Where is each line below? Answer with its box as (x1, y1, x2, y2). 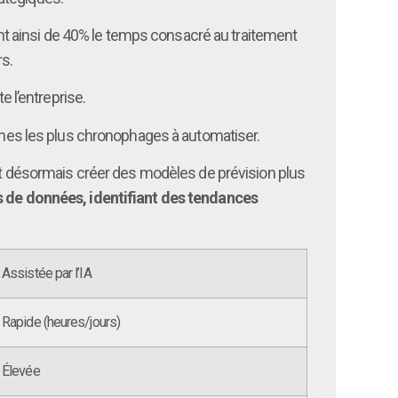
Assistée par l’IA (2, 264, 92, 282)
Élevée (2, 362, 40, 379)
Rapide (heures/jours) (2, 313, 121, 330)
